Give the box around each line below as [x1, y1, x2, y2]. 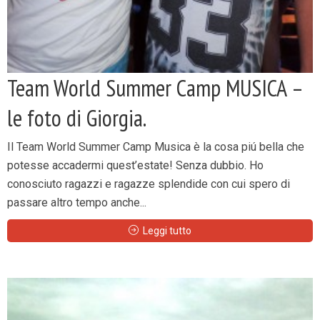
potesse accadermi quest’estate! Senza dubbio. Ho [7, 159, 264, 172]
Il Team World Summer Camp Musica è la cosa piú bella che [7, 140, 304, 154]
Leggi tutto [143, 225, 191, 236]
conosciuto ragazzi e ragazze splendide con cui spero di [7, 177, 290, 191]
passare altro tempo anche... [7, 196, 146, 209]
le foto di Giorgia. [7, 103, 146, 133]
